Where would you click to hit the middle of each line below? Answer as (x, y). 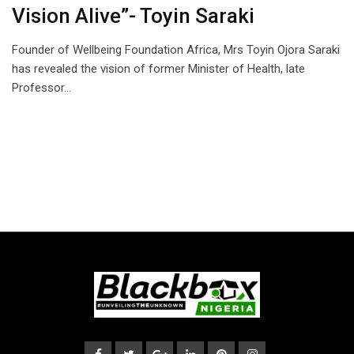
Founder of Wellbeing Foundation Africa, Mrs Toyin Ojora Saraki (176, 50)
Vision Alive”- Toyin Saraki (133, 16)
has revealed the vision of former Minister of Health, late (158, 69)
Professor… (41, 88)
